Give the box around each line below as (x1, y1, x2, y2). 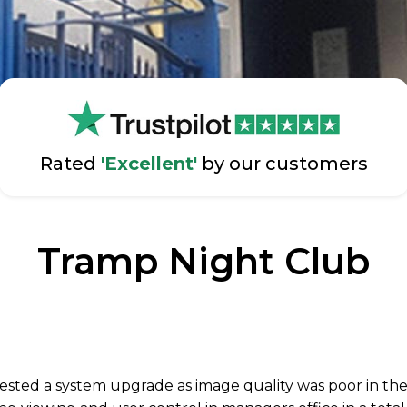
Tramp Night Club (37, 238, 370, 283)
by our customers (196, 152, 368, 174)
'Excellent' (100, 152, 197, 174)
